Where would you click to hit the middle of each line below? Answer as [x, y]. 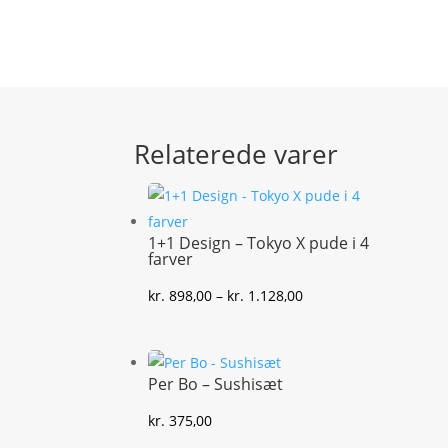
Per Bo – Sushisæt [216, 384]
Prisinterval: [342, 294]
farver [171, 258]
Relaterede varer [236, 153]
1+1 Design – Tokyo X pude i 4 [259, 242]
